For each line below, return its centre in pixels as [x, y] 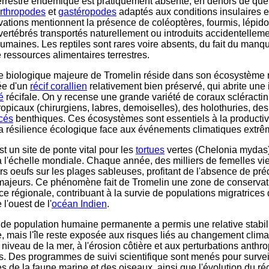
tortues [150, 150]
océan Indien [79, 204]
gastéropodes [87, 12]
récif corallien [59, 86]
